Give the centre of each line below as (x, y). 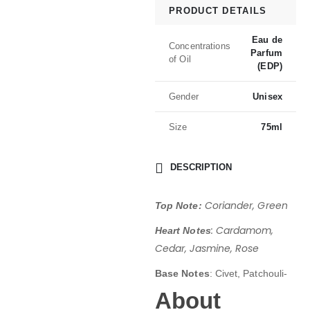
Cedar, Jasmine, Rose (207, 248)
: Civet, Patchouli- (248, 273)
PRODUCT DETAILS (218, 10)
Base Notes (182, 273)
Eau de (267, 39)
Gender (184, 96)
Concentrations (200, 46)
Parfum (266, 53)
